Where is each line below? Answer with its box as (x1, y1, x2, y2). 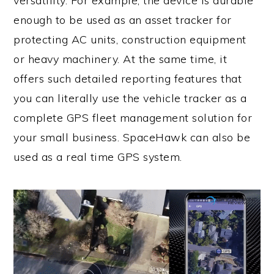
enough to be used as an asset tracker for (13, 13, 232, 28)
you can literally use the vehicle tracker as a (13, 91, 247, 106)
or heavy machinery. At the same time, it (13, 52, 228, 67)
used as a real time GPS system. (13, 150, 182, 165)
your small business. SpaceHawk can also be (13, 130, 251, 145)
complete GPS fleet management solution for (13, 111, 253, 125)
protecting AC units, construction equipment (13, 32, 246, 47)
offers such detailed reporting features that (13, 72, 242, 86)
